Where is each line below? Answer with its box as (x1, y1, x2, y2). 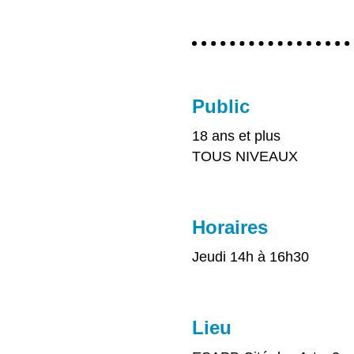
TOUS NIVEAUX (191, 149, 298, 165)
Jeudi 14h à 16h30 (191, 249, 309, 265)
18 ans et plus (191, 128, 281, 145)
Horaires (191, 217, 268, 239)
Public (191, 96, 250, 118)
